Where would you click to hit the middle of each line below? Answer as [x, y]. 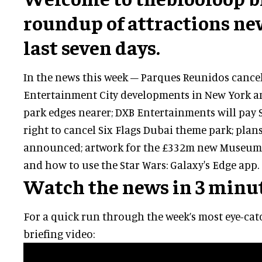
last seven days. [92, 47]
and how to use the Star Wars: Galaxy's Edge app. [141, 165]
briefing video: [59, 234]
